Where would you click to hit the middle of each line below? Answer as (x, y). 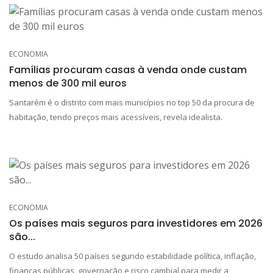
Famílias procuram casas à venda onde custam (128, 69)
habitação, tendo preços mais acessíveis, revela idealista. (116, 117)
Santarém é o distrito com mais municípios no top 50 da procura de (132, 102)
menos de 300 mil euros (68, 83)
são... (22, 236)
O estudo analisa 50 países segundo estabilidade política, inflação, (133, 256)
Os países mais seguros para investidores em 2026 (136, 223)
